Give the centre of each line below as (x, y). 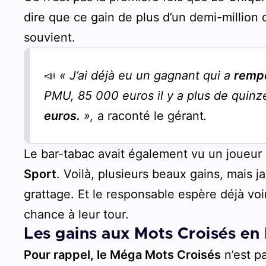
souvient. (50, 37)
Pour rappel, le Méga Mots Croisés (123, 254)
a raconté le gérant (151, 115)
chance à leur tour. (77, 214)
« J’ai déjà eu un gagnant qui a (147, 75)
